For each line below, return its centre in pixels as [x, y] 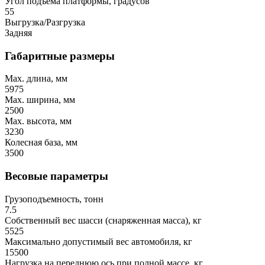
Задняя [18, 33]
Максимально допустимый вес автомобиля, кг [98, 241]
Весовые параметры [56, 176]
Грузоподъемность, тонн [54, 199]
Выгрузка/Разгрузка [45, 22]
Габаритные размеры [60, 56]
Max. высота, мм [38, 121]
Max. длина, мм [36, 79]
